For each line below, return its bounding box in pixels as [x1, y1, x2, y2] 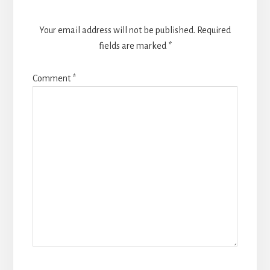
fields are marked [98, 40, 168, 51]
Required [197, 25, 231, 35]
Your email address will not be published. [39, 25, 195, 35]
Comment [32, 73, 72, 83]
